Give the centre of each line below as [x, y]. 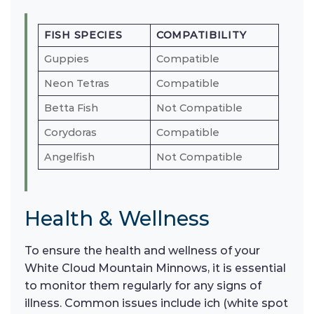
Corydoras [70, 133]
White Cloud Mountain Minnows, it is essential [155, 268]
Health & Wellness [117, 219]
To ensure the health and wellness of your [142, 251]
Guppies [67, 59]
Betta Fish [71, 108]
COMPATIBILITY [202, 35]
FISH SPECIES [83, 35]
